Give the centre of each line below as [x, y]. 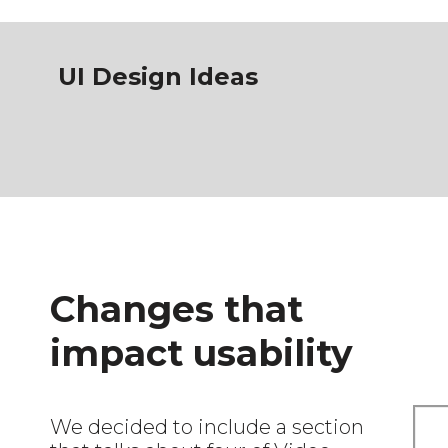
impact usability [201, 352]
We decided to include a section [207, 426]
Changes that [176, 308]
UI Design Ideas [158, 76]
